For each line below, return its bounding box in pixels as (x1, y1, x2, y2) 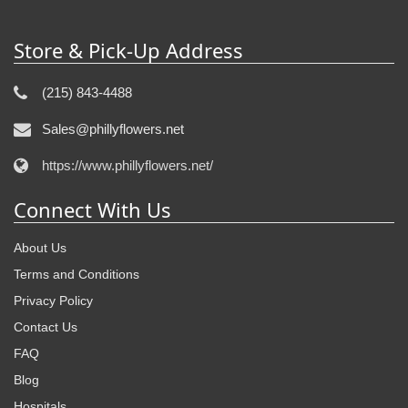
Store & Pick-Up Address (14, 36, 243, 64)
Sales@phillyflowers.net (42, 120, 184, 137)
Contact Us (14, 319, 77, 334)
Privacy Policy (14, 292, 93, 308)
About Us (14, 240, 66, 255)
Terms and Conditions (14, 266, 139, 281)
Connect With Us (14, 195, 171, 223)
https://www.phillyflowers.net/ (42, 157, 213, 173)
